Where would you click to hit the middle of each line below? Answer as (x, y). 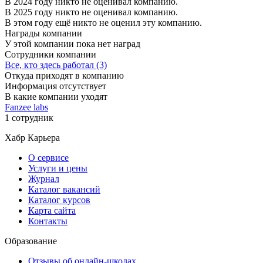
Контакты (48, 221)
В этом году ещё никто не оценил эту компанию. (103, 22)
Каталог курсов (59, 200)
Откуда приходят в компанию (64, 75)
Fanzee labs (26, 107)
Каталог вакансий (64, 189)
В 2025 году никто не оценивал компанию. (91, 12)
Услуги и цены (58, 168)
